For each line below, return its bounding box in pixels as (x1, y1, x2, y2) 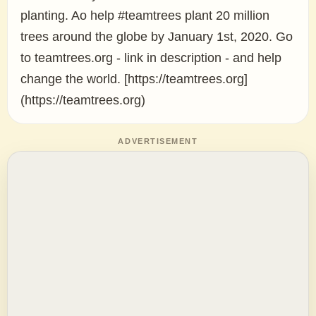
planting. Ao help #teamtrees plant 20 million (20, 8, 269, 23)
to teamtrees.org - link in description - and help (20, 51, 281, 65)
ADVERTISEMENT (118, 137, 198, 145)
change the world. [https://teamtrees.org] (20, 72, 248, 86)
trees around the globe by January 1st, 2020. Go (20, 30, 293, 44)
